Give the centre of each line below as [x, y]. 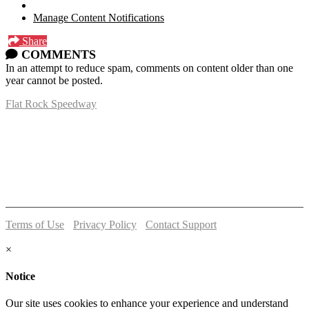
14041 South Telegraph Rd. [66, 116]
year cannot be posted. [54, 80]
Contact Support [181, 224]
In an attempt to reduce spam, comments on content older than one [149, 68]
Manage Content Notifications [99, 17]
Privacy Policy [105, 224]
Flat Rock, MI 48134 [51, 128]
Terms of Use [35, 224]
